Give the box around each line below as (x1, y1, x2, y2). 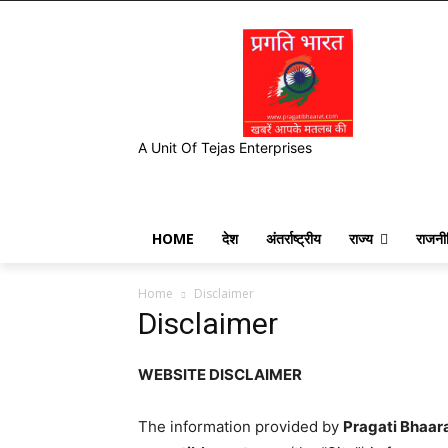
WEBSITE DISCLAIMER (138, 365, 302, 385)
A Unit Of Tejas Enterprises (138, 139, 312, 157)
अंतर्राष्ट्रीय (266, 229, 321, 249)
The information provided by (138, 417, 343, 437)
